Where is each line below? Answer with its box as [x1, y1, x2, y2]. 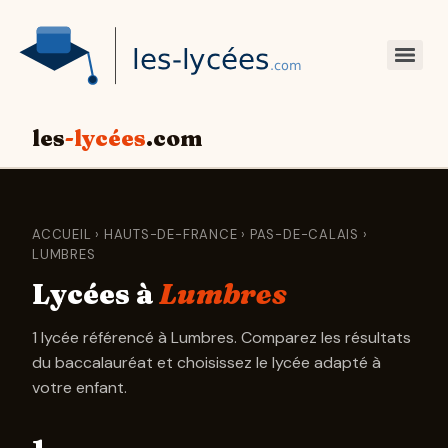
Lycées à [32, 276, 159, 311]
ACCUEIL [32, 225, 92, 243]
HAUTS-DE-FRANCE [103, 225, 238, 243]
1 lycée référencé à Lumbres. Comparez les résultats [32, 326, 411, 348]
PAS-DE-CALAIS [249, 225, 359, 243]
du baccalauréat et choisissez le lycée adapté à [32, 351, 381, 373]
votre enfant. [32, 376, 127, 398]
